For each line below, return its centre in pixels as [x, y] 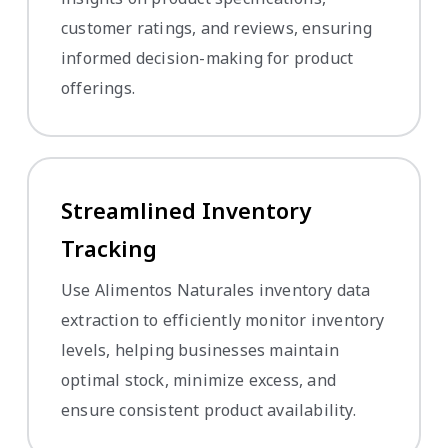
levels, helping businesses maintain [200, 349]
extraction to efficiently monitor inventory [223, 319]
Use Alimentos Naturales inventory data [216, 289]
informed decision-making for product [207, 57]
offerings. [98, 87]
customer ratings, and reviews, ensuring [216, 27]
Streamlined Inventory [186, 209]
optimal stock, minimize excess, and [198, 379]
